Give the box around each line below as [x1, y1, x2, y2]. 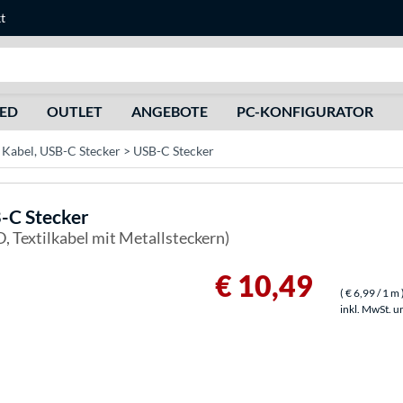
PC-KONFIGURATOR [236, 103, 373, 120]
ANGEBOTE [130, 103, 208, 120]
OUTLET [46, 103, 103, 120]
